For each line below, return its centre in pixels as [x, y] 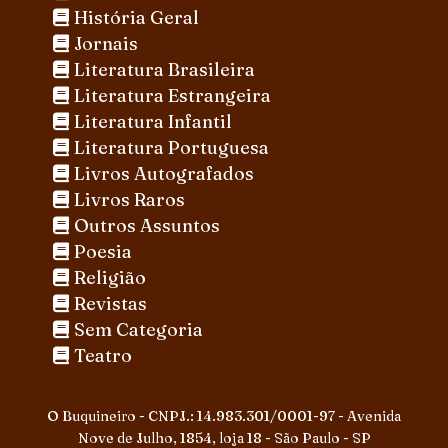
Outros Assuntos [146, 225]
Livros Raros [129, 199]
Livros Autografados [163, 173]
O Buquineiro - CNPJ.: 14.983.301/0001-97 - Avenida [224, 415]
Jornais [105, 43]
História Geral [136, 17]
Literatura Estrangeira [172, 95]
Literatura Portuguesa [171, 147]
